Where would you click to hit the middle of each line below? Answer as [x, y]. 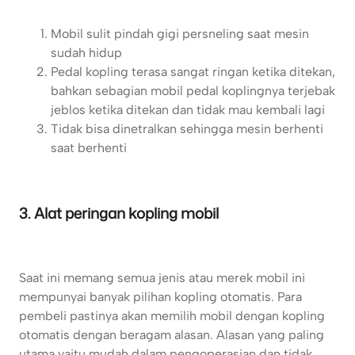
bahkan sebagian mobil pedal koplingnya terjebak [193, 91]
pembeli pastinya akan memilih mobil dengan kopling [172, 316]
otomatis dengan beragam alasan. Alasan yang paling [172, 335]
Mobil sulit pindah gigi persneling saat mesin [180, 34]
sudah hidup [86, 53]
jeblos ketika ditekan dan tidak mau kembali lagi [188, 110]
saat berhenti [89, 148]
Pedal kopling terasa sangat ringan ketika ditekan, [193, 72]
